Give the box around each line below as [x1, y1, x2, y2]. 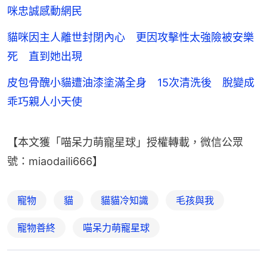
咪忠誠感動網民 [7, 4, 82, 17]
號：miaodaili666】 [7, 154, 103, 167]
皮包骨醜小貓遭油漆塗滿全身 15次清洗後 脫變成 [7, 76, 254, 89]
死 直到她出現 [7, 49, 82, 63]
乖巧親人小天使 [7, 95, 82, 108]
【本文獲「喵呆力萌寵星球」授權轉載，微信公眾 [7, 135, 243, 148]
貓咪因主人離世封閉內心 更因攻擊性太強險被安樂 [7, 30, 254, 44]
